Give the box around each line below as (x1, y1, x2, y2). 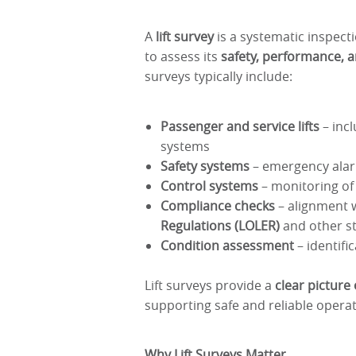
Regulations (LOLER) (161, 216, 280, 234)
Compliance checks (161, 196, 275, 215)
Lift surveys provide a (145, 276, 275, 294)
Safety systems (161, 157, 250, 175)
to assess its (145, 48, 221, 65)
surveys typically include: (145, 68, 292, 85)
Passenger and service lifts (161, 117, 319, 135)
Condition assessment (161, 236, 294, 254)
